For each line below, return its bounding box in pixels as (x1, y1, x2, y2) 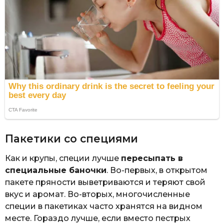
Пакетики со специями (5, 132, 138, 145)
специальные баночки (5, 165, 106, 175)
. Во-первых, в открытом (106, 165, 207, 175)
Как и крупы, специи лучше (5, 153, 121, 163)
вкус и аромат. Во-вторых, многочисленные (5, 189, 190, 199)
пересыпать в (121, 153, 183, 163)
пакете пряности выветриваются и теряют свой (5, 177, 205, 187)
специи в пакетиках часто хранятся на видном (5, 201, 202, 211)
